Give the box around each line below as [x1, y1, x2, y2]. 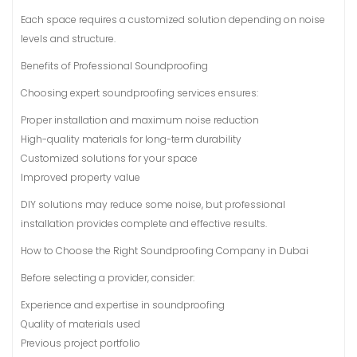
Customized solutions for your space [21, 151, 198, 165]
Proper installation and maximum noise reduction [21, 113, 259, 127]
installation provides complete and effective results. [21, 217, 267, 230]
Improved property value [21, 171, 140, 184]
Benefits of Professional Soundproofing [21, 59, 208, 73]
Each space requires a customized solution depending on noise [21, 13, 325, 26]
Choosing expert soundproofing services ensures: [21, 86, 258, 100]
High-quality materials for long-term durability [21, 132, 241, 146]
